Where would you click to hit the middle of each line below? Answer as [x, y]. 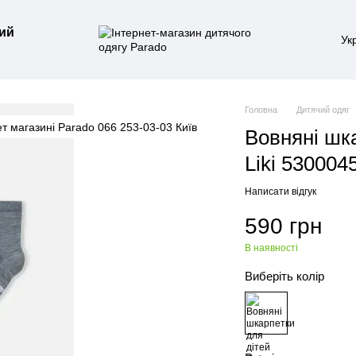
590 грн [284, 226]
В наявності [272, 248]
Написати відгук [281, 192]
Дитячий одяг [323, 110]
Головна [261, 110]
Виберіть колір [285, 276]
